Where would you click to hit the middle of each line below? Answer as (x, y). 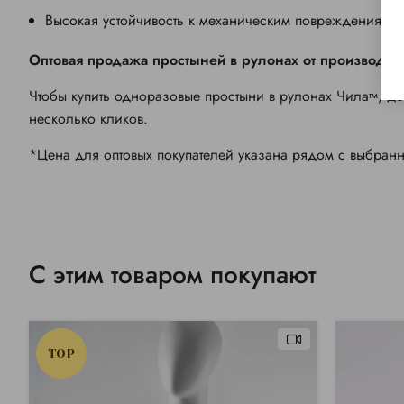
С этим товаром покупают (172, 275)
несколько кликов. (88, 119)
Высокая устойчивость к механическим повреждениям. (220, 21)
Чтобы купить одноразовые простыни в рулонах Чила (199, 96)
